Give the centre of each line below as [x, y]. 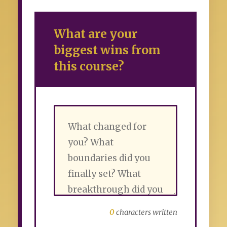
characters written [146, 212]
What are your [96, 34]
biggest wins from [107, 50]
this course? [89, 66]
